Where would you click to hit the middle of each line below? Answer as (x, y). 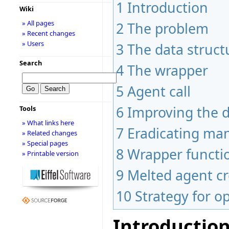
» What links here (48, 123)
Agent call (159, 91)
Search (30, 63)
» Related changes (49, 133)
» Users (33, 43)
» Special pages (45, 143)
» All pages (38, 23)
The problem (168, 28)
